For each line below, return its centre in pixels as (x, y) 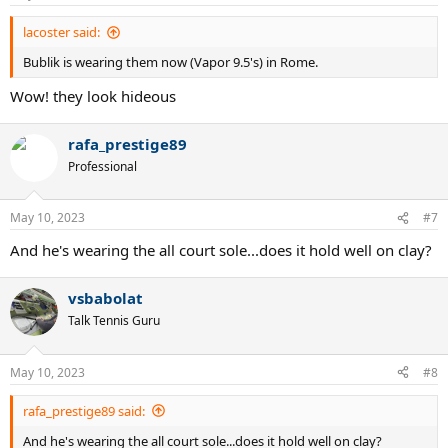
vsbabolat (105, 298)
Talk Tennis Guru (114, 320)
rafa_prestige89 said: (84, 410)
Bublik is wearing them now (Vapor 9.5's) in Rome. (170, 62)
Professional (102, 166)
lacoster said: (61, 32)
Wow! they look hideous (93, 95)
